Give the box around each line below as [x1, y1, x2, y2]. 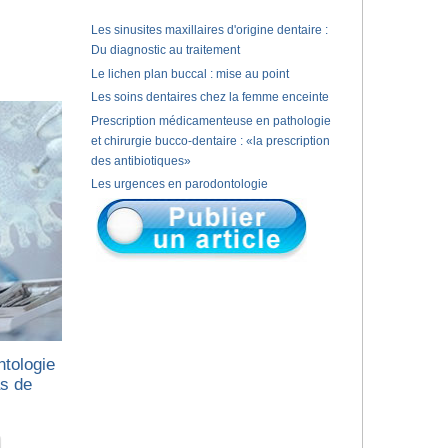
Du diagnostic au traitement [90, 43, 240, 57]
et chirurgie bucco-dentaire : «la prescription [90, 133, 330, 148]
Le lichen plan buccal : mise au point [90, 66, 289, 81]
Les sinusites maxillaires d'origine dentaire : [90, 23, 328, 37]
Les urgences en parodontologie [90, 177, 268, 192]
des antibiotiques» [90, 153, 191, 168]
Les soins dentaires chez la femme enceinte [90, 90, 329, 105]
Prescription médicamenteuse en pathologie [90, 113, 331, 128]
